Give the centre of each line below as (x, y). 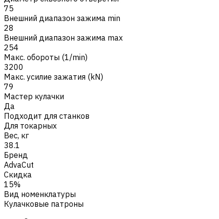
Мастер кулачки (34, 96)
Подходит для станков (47, 116)
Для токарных (30, 125)
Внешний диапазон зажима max (63, 37)
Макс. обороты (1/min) (46, 57)
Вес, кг (16, 135)
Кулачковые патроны (44, 204)
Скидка (18, 174)
